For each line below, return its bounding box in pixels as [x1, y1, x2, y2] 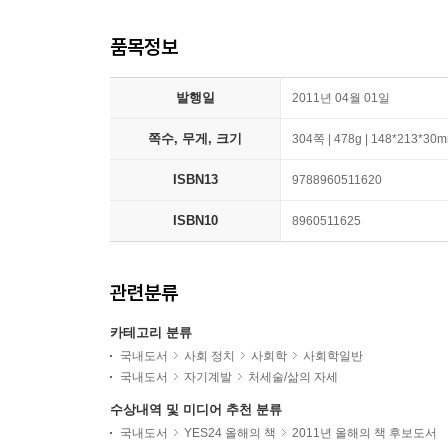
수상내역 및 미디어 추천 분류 [110, 402, 282, 418]
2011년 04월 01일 [292, 91, 390, 106]
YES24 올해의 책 [184, 426, 276, 441]
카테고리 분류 [110, 325, 192, 341]
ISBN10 [172, 213, 218, 229]
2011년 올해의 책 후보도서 [292, 426, 437, 441]
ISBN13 [172, 172, 218, 188]
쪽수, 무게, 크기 [148, 131, 242, 147]
